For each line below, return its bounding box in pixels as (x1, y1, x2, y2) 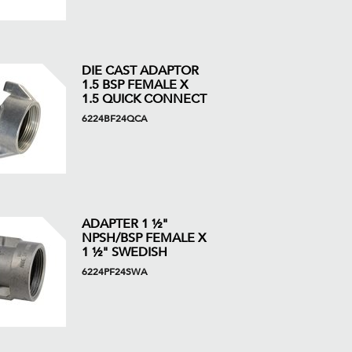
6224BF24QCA (81, 112, 147, 125)
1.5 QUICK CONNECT (81, 90, 207, 108)
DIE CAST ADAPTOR (81, 62, 199, 79)
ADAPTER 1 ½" (81, 215, 168, 233)
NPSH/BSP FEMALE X (81, 229, 206, 247)
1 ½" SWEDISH (81, 244, 167, 261)
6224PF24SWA (81, 266, 147, 278)
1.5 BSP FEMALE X (81, 76, 188, 93)
